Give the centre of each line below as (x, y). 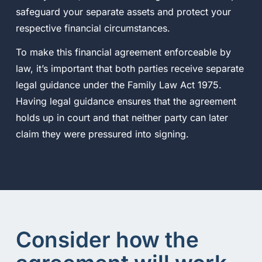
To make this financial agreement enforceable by (123, 52)
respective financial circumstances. (93, 28)
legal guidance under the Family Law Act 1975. (118, 85)
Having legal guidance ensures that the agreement (126, 101)
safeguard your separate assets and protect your (123, 11)
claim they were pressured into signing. (102, 134)
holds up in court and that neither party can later (122, 117)
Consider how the (107, 240)
